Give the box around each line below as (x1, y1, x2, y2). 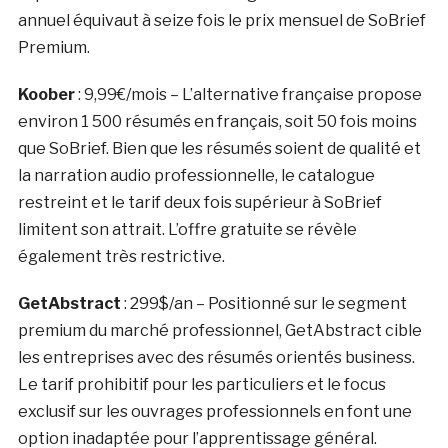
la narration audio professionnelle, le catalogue (17, 165, 375, 185)
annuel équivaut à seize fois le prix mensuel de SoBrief (17, 10, 426, 30)
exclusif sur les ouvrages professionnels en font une (17, 401, 412, 421)
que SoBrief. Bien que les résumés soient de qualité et (17, 138, 421, 158)
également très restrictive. (17, 246, 225, 266)
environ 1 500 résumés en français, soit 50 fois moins (17, 111, 417, 131)
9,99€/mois (83, 84, 167, 104)
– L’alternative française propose (166, 84, 422, 104)
